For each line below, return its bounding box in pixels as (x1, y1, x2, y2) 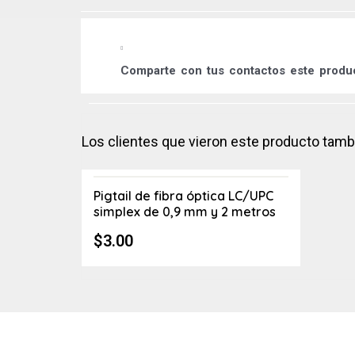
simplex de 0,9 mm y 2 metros (94, 204, 276, 220)
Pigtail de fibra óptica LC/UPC (94, 188, 273, 204)
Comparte (120, 63, 181, 78)
